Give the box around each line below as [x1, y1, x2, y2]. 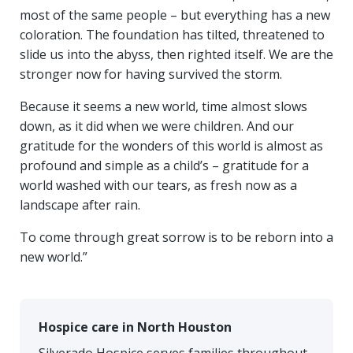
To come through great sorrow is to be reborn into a [20, 229, 333, 246]
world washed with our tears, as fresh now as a [20, 176, 297, 194]
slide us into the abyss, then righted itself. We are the [20, 46, 333, 63]
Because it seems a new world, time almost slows [20, 98, 307, 115]
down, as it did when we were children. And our [20, 117, 294, 135]
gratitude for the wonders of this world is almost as [20, 137, 323, 154]
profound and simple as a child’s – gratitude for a [20, 157, 309, 174]
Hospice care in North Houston [39, 318, 232, 336]
